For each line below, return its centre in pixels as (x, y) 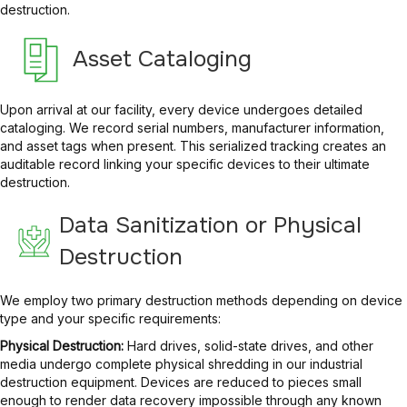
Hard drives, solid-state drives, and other (248, 345)
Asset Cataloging (162, 60)
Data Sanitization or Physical (210, 225)
